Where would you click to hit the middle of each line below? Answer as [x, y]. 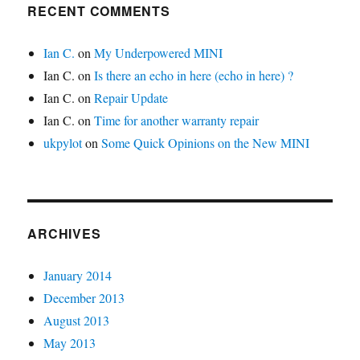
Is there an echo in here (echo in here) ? [194, 75]
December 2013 [84, 298]
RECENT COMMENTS [99, 11]
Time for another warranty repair [177, 120]
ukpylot [63, 143]
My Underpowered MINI [159, 53]
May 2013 [70, 343]
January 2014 [78, 275]
